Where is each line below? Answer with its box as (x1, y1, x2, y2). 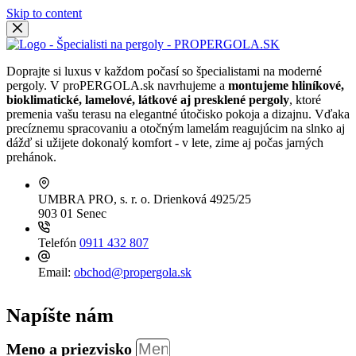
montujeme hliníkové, (228, 79, 344, 92)
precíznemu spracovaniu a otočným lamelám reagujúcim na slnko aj (6, 122, 345, 135)
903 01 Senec (38, 207, 106, 220)
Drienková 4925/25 (153, 192, 251, 206)
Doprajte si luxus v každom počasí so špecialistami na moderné (6, 64, 322, 78)
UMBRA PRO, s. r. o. (38, 192, 153, 206)
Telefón (38, 236, 79, 250)
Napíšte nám (6, 304, 114, 326)
